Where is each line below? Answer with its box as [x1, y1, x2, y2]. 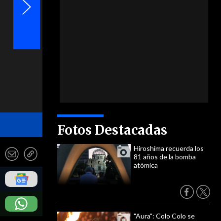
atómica [134, 161, 158, 169]
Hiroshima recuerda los [134, 144, 204, 152]
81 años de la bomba [134, 152, 196, 161]
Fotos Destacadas [57, 122, 167, 138]
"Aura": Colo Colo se [134, 212, 195, 220]
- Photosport [47, 117, 83, 125]
